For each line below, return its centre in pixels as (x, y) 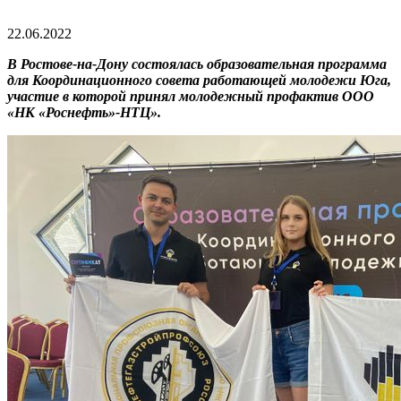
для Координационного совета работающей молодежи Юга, (199, 80)
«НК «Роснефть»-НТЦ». (84, 112)
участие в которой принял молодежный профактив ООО (191, 96)
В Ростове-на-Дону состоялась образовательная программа (197, 64)
